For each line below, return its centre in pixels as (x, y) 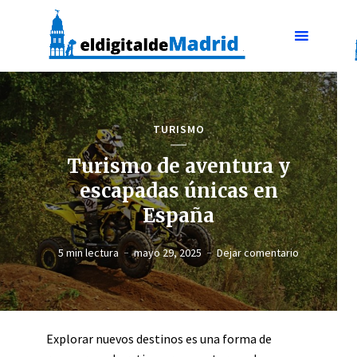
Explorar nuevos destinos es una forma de (159, 339)
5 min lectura (88, 252)
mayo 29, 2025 (168, 252)
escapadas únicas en (178, 190)
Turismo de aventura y (178, 166)
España (178, 215)
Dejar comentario (258, 252)
